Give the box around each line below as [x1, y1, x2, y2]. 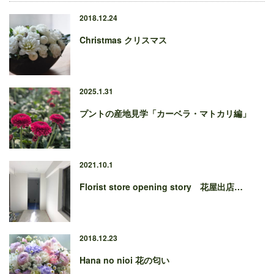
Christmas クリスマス [80, 34, 167, 46]
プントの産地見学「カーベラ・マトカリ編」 [80, 107, 251, 120]
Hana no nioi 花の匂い [80, 254, 169, 267]
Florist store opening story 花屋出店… [80, 180, 243, 193]
